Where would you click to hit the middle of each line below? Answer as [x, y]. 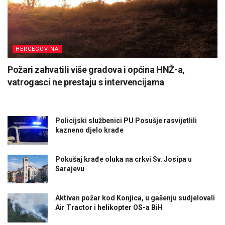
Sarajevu [70, 169]
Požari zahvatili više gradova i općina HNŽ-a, [96, 69]
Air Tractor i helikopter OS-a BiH [109, 208]
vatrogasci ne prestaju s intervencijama [86, 82]
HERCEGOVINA [37, 49]
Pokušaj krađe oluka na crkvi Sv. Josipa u [124, 159]
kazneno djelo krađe [89, 130]
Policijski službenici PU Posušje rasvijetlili [126, 120]
